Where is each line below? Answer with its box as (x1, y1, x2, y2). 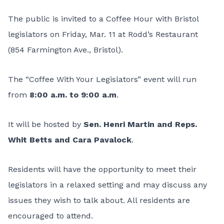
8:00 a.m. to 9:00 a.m (29, 90, 116, 99)
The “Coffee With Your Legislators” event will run (8, 74, 196, 84)
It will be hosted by (8, 119, 83, 129)
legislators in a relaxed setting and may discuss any (8, 180, 207, 189)
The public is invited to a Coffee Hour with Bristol (8, 14, 198, 23)
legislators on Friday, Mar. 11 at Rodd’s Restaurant (8, 29, 198, 39)
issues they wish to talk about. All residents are (8, 195, 190, 205)
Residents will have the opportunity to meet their (8, 164, 196, 174)
